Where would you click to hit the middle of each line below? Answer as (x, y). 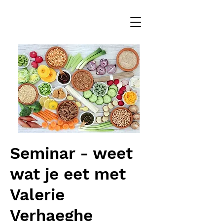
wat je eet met (68, 174)
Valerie (37, 195)
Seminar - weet (71, 153)
